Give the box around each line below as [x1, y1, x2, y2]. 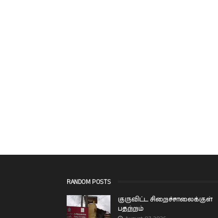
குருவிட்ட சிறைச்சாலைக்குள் [118, 195, 212, 204]
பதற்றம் [118, 204, 144, 214]
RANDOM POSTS [67, 177, 111, 187]
